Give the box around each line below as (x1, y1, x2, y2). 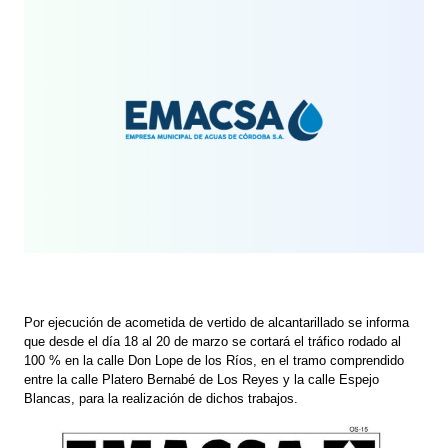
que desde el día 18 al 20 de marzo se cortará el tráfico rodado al (24, 333, 402, 349)
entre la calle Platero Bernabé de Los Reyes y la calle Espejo (24, 371, 380, 387)
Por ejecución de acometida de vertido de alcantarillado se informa (24, 314, 410, 330)
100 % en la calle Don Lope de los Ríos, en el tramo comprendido (24, 352, 405, 368)
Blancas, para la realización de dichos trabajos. (24, 390, 299, 406)
